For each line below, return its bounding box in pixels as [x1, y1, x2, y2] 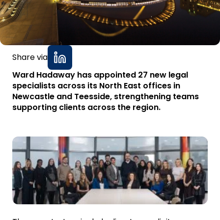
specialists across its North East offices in [12, 80, 180, 91]
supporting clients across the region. [12, 101, 161, 113]
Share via [12, 51, 48, 63]
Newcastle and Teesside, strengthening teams [12, 90, 199, 102]
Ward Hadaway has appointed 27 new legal [12, 69, 188, 81]
